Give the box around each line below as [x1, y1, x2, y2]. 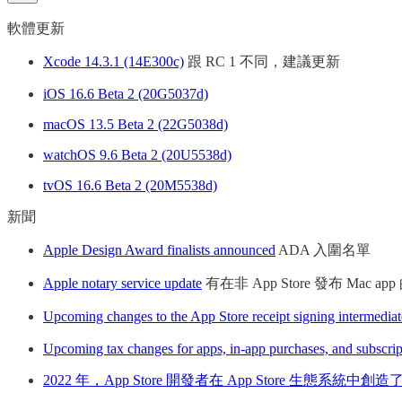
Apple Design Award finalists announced [43, 242, 275, 258]
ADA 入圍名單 [275, 242, 371, 258]
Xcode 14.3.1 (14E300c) [43, 54, 184, 70]
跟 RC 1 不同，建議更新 [184, 54, 340, 70]
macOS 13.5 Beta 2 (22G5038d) [43, 117, 228, 133]
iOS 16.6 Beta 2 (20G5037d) [43, 86, 208, 102]
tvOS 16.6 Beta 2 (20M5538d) [43, 178, 217, 194]
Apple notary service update [43, 275, 202, 292]
